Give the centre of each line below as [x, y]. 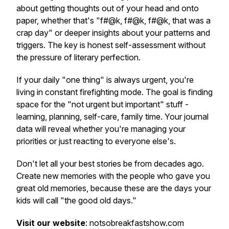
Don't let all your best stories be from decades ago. [110, 164]
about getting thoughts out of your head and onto [108, 8]
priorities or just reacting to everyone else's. [96, 141]
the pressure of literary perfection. [78, 57]
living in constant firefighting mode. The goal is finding [114, 92]
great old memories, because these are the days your [114, 188]
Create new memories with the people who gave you [113, 176]
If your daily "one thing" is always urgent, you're [105, 80]
